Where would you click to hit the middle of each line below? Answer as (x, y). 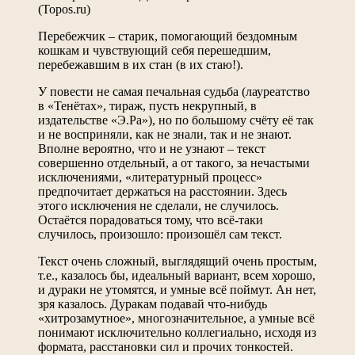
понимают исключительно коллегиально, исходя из (177, 332)
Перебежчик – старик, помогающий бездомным (168, 36)
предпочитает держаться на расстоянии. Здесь (162, 191)
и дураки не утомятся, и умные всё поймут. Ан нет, (177, 289)
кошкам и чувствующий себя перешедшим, (155, 50)
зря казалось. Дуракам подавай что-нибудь (153, 303)
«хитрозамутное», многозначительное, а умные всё (176, 318)
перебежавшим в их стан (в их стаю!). (141, 64)
